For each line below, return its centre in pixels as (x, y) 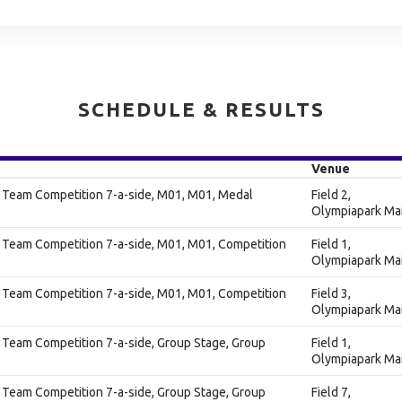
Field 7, (331, 392)
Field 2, (331, 195)
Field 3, (331, 293)
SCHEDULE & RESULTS (201, 109)
